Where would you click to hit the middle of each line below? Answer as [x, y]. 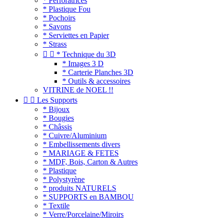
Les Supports [57, 100]
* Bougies [58, 118]
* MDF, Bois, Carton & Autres [90, 162]
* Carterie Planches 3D [98, 72]
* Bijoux [56, 109]
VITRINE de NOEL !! [78, 90]
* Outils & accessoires [96, 81]
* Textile [56, 206]
